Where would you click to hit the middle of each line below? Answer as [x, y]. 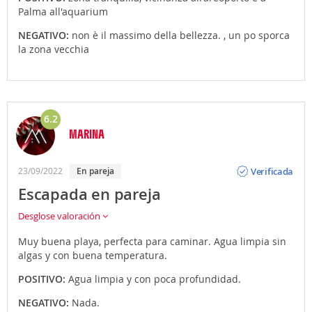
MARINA [87, 134]
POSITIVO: [43, 279]
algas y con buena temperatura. [93, 255]
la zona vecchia [54, 49]
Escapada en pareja [89, 194]
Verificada [272, 171]
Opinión [267, 160]
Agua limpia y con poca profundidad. [155, 279]
